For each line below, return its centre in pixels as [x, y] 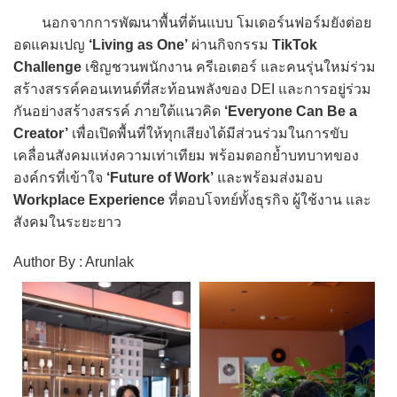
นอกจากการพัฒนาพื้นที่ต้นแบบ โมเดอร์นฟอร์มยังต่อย [192, 22]
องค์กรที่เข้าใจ [60, 177]
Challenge [47, 66]
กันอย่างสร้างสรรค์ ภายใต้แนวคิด [117, 111]
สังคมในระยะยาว [67, 222]
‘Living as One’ [138, 44]
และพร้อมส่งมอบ [268, 177]
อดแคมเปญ [51, 44]
